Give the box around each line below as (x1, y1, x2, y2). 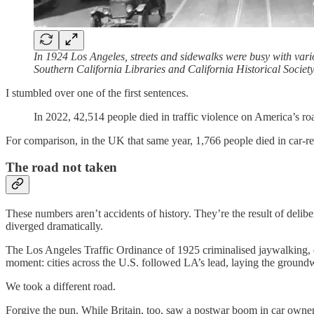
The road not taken (6, 160, 117, 175)
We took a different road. (6, 280, 116, 293)
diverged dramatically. (6, 220, 103, 233)
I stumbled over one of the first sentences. (6, 86, 189, 99)
